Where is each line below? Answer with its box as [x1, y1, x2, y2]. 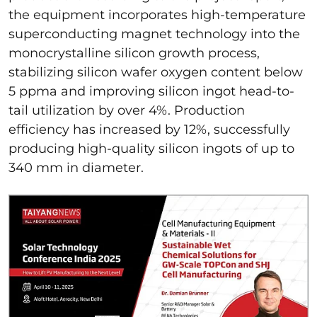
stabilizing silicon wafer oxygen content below [8, 64, 303, 81]
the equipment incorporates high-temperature [8, 7, 306, 23]
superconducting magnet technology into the [8, 26, 300, 42]
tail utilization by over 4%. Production [8, 103, 245, 119]
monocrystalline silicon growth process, [8, 45, 260, 62]
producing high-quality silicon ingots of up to [8, 141, 294, 157]
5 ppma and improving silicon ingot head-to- [8, 83, 294, 100]
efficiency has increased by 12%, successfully [8, 122, 290, 138]
